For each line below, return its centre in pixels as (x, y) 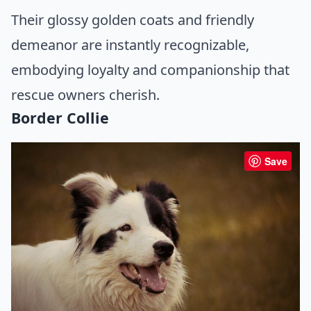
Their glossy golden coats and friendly (133, 20)
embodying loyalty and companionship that (150, 70)
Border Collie (60, 118)
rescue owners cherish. (85, 95)
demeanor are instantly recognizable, (130, 45)
